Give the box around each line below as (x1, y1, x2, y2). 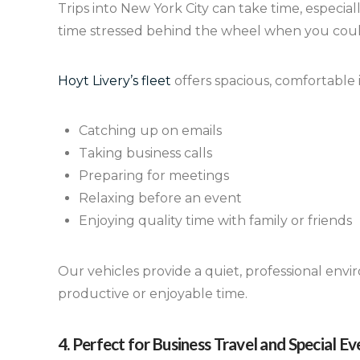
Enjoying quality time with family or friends (79, 213, 353, 229)
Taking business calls (79, 145, 213, 162)
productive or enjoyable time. (58, 285, 247, 301)
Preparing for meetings (79, 168, 230, 184)
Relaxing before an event (79, 190, 243, 207)
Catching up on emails (79, 123, 223, 139)
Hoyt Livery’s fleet (58, 73, 171, 89)
